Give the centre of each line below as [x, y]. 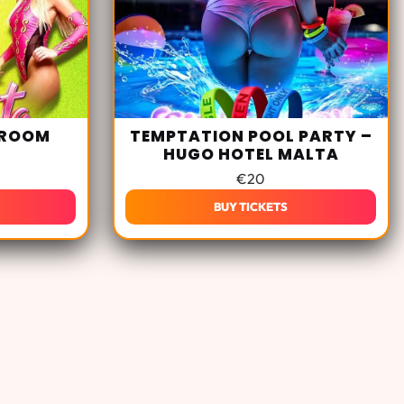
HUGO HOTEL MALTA [251, 155]
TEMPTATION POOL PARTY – [251, 137]
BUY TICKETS [251, 207]
